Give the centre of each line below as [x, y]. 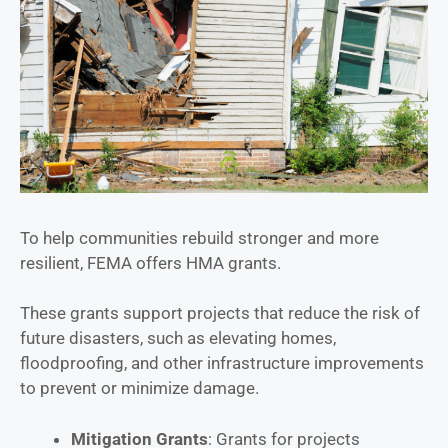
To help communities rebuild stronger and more [199, 237]
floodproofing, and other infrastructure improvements [222, 363]
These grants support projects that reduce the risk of [220, 313]
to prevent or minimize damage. [139, 388]
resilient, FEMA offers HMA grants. [150, 262]
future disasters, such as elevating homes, [178, 338]
